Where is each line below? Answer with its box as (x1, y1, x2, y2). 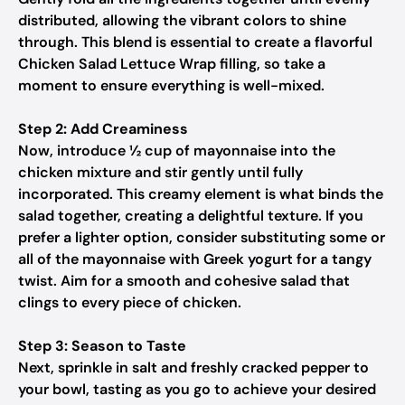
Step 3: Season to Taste (18, 336, 186, 355)
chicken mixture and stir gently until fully (18, 163, 303, 182)
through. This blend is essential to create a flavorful (18, 33, 372, 52)
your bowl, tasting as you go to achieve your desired (18, 380, 376, 399)
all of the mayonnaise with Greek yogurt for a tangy (18, 250, 372, 268)
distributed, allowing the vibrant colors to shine (18, 11, 346, 30)
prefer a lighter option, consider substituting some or (18, 228, 385, 247)
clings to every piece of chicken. (18, 293, 241, 312)
